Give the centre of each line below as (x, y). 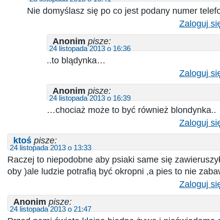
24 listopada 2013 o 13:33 (51, 148)
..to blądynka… (76, 60)
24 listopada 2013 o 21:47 (51, 209)
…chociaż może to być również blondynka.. (131, 110)
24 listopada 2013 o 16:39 (90, 98)
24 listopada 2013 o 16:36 (90, 48)
